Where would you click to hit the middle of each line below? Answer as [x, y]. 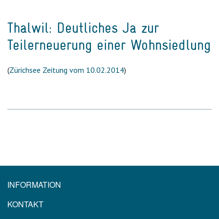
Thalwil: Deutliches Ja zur [83, 28]
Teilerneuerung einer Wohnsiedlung [109, 45]
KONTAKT [25, 204]
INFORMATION [34, 185]
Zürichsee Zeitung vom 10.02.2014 [67, 70]
